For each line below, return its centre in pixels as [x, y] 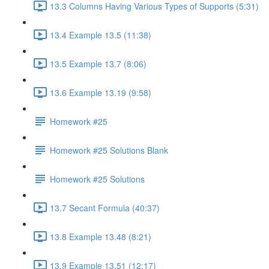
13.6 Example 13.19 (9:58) [101, 92]
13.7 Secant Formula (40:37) [105, 207]
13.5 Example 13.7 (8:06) [98, 63]
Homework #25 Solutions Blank [109, 150]
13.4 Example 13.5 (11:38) [101, 35]
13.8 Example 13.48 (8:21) [101, 236]
